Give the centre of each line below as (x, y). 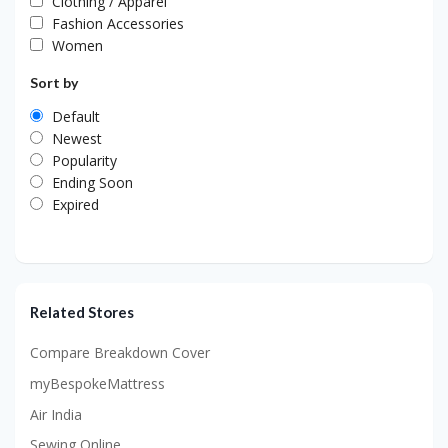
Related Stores (82, 312)
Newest (77, 139)
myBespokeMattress (97, 383)
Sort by (54, 83)
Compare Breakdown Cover (120, 353)
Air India (56, 414)
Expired (75, 205)
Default (76, 117)
